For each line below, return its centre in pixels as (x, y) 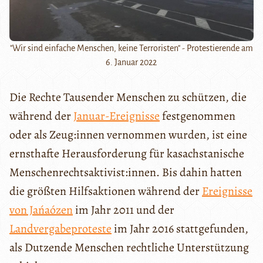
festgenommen (198, 116)
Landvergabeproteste (60, 228)
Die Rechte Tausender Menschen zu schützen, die (128, 97)
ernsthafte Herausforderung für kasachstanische (127, 153)
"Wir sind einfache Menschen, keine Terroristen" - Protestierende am (131, 48)
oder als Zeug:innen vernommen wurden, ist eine (128, 134)
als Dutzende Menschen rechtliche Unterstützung (129, 247)
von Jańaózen (41, 210)
